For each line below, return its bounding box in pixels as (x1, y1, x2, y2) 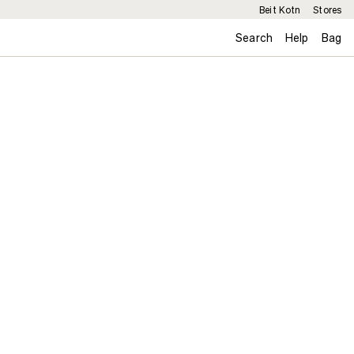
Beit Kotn (259, 4, 301, 15)
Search (235, 31, 273, 44)
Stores (313, 4, 341, 15)
